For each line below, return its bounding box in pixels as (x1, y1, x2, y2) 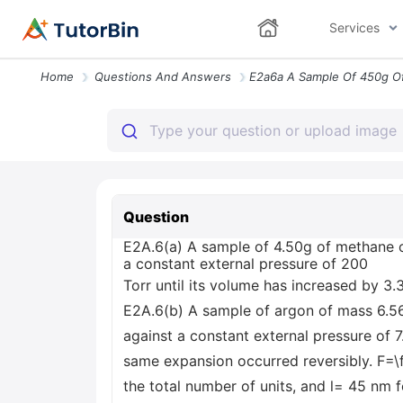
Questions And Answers (94, 69, 231, 84)
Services (328, 20, 380, 35)
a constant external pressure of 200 (123, 255, 368, 273)
